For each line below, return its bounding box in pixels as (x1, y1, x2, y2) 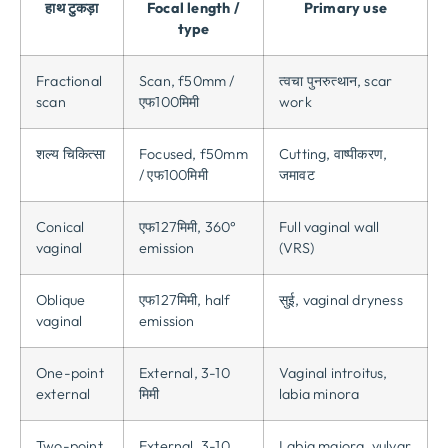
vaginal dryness (302, 291, 403, 310)
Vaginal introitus (279, 364, 384, 383)
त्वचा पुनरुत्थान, (279, 72, 365, 91)
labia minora (279, 385, 360, 404)
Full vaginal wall (279, 218, 380, 237)
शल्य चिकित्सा (36, 145, 106, 164)
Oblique (36, 291, 86, 310)
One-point (36, 364, 104, 383)
